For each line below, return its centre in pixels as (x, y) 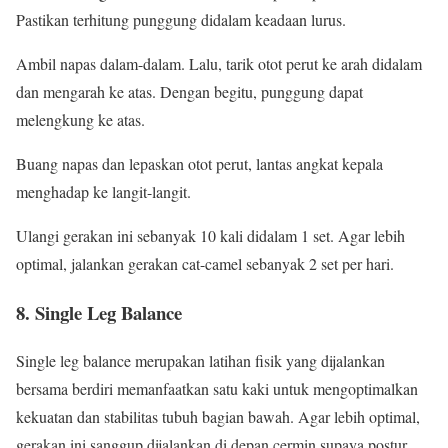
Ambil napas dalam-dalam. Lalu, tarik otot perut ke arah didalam (219, 63)
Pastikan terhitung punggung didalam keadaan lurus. (181, 19)
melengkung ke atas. (80, 119)
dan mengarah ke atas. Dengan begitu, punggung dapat (189, 91)
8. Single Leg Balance (99, 312)
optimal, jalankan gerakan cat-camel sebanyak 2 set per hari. (205, 263)
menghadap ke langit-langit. (103, 191)
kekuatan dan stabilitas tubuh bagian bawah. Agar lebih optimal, (218, 417)
